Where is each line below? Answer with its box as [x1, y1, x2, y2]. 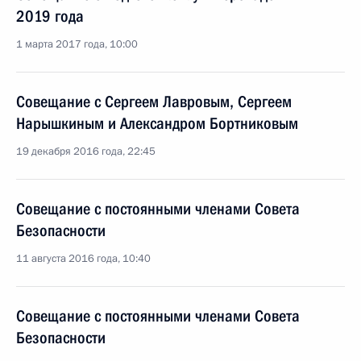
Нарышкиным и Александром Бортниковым [16, 114, 298, 133]
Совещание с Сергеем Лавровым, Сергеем [16, 92, 292, 111]
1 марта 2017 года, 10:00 [16, 37, 138, 52]
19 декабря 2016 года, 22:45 [16, 144, 156, 159]
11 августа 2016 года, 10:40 [16, 251, 151, 266]
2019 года [16, 6, 84, 26]
